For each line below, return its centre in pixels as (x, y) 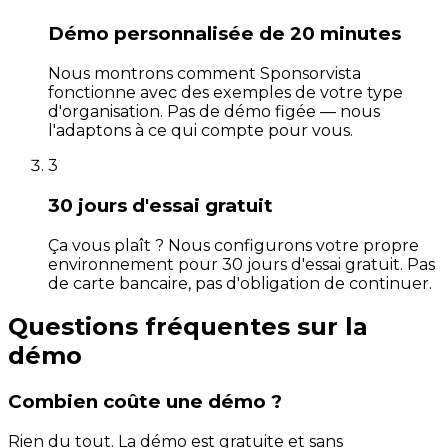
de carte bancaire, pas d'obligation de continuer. (240, 283)
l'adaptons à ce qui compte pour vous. (200, 131)
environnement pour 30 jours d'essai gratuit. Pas (241, 264)
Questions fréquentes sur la (188, 327)
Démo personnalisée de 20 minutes (224, 34)
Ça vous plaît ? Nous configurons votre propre (233, 245)
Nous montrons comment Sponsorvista (204, 74)
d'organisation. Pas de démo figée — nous (214, 112)
